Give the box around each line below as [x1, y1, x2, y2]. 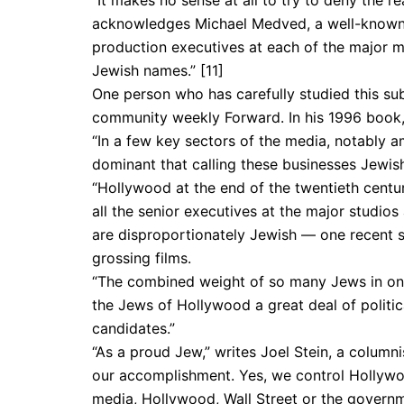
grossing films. [92, 249, 191, 268]
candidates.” [92, 319, 175, 338]
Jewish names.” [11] [92, 61, 224, 80]
